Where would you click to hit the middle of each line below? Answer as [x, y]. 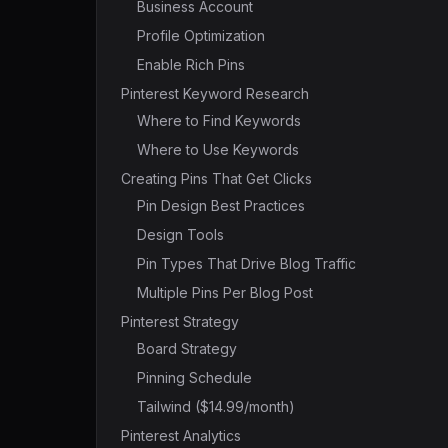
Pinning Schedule [194, 377]
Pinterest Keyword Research [215, 93]
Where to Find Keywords [219, 120]
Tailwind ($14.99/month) [216, 406]
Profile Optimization [201, 35]
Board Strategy [187, 348]
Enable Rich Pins [191, 64]
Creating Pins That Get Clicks [216, 178]
